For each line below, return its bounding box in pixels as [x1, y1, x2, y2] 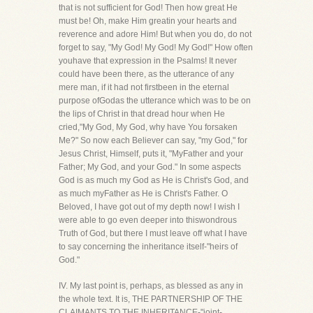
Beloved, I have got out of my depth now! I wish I [59, 202, 240, 212]
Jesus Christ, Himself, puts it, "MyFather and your [59, 149, 243, 159]
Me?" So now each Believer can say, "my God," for [59, 136, 247, 145]
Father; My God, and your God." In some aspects [59, 162, 241, 172]
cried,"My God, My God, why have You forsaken [59, 122, 238, 132]
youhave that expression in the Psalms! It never [59, 56, 237, 66]
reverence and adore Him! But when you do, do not [59, 29, 252, 39]
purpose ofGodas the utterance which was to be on [59, 96, 251, 105]
